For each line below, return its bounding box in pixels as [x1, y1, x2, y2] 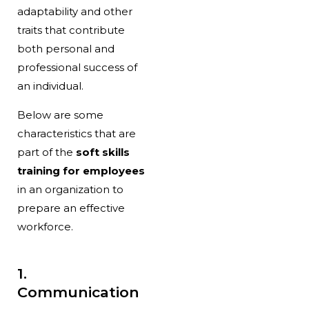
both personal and [17, 41, 114, 55]
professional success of [17, 60, 137, 74]
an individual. [17, 79, 83, 92]
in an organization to [17, 182, 123, 196]
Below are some [17, 108, 103, 121]
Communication [17, 283, 139, 301]
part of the [17, 145, 76, 159]
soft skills [75, 145, 130, 159]
